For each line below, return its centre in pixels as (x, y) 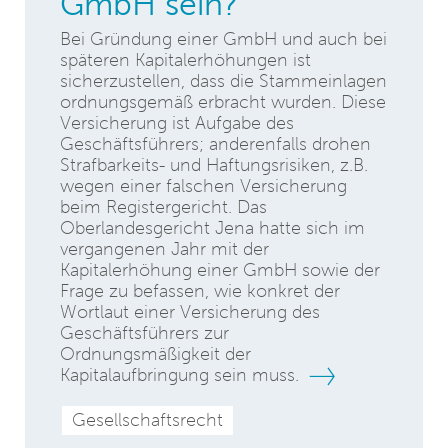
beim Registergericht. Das (163, 207)
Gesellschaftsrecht (147, 420)
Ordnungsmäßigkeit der (155, 354)
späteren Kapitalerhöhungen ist (185, 60)
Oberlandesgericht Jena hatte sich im (212, 228)
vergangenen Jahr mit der (164, 249)
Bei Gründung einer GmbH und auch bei (223, 39)
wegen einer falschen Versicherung (203, 186)
